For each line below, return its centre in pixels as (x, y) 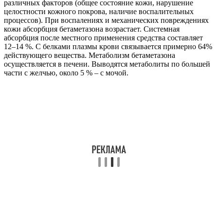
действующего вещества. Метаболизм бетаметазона (90, 55)
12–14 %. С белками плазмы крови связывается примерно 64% (108, 47)
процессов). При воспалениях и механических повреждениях (106, 20)
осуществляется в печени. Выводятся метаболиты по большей (107, 64)
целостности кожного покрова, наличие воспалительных (99, 12)
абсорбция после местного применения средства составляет (103, 38)
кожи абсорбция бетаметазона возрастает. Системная (92, 29)
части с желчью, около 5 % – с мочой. (66, 73)
